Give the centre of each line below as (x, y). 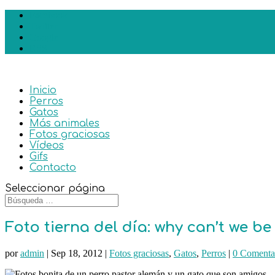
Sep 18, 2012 (77, 253)
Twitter (43, 26)
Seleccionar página (55, 188)
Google (44, 37)
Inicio (43, 90)
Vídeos (47, 145)
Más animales (64, 123)
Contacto (53, 168)
